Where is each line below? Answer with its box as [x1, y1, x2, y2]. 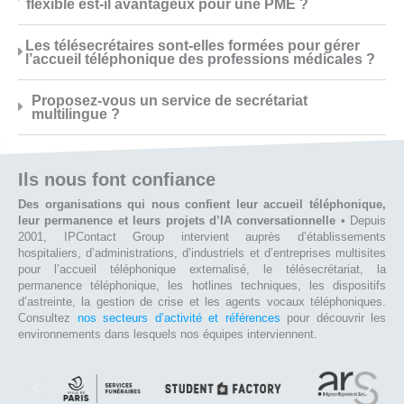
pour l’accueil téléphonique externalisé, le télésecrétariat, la [18, 262, 386, 276]
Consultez [18, 310, 78, 325]
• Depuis [335, 213, 386, 227]
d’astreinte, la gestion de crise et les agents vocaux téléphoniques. [18, 294, 386, 308]
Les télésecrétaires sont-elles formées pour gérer [25, 37, 361, 53]
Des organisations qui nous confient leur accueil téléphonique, [18, 197, 386, 211]
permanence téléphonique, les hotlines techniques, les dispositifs [18, 278, 386, 292]
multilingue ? [31, 106, 120, 122]
